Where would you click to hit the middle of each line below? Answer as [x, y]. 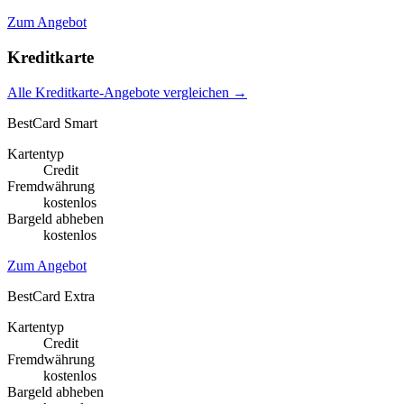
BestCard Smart [52, 123]
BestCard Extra [51, 296]
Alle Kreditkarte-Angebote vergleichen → [127, 92]
